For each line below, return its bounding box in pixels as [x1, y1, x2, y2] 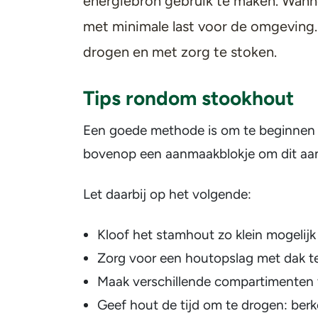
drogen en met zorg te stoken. [83, 43, 277, 60]
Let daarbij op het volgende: [83, 186, 251, 202]
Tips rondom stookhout [83, 86, 294, 110]
